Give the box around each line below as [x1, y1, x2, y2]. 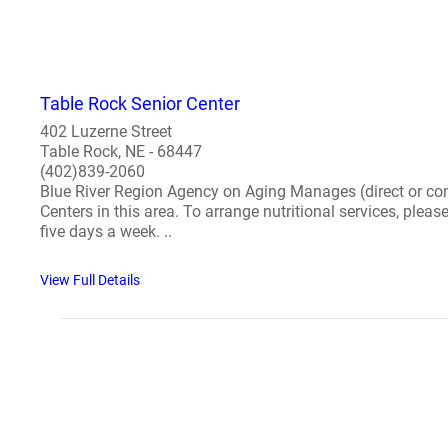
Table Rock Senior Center [40, 93, 240, 114]
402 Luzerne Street [40, 122, 172, 141]
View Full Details [40, 272, 140, 288]
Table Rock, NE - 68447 [40, 142, 202, 161]
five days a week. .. [40, 222, 172, 241]
